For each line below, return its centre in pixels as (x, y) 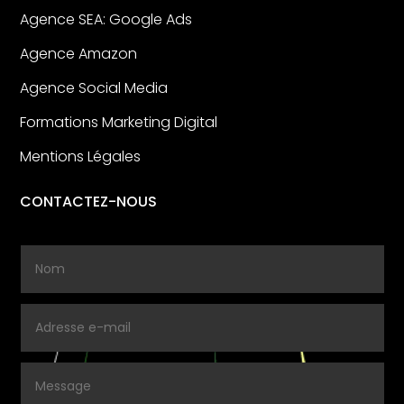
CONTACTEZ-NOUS (89, 201)
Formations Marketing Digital (119, 122)
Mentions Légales (81, 156)
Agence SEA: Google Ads (106, 19)
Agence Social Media (94, 87)
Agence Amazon (79, 53)
